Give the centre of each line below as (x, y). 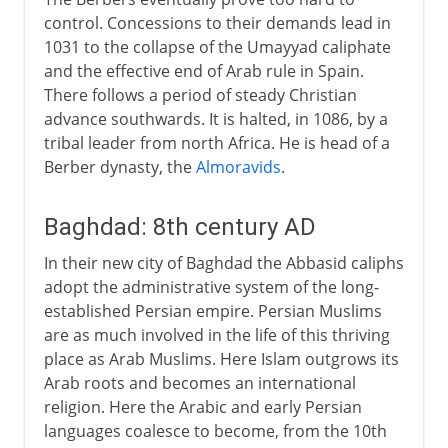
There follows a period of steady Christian (200, 94)
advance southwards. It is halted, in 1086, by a (215, 118)
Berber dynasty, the (119, 166)
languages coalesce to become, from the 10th (215, 430)
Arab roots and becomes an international (199, 382)
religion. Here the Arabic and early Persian (202, 406)
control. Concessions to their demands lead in (217, 22)
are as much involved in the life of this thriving (216, 334)
